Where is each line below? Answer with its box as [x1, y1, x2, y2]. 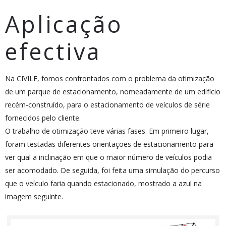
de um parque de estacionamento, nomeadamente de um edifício [5, 86, 220, 96]
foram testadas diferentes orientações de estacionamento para [5, 139, 213, 149]
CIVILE [17, 73, 37, 83]
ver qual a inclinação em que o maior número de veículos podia [5, 152, 212, 162]
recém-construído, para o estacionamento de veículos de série [5, 99, 210, 109]
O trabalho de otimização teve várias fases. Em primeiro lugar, [5, 126, 209, 136]
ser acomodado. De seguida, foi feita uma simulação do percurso [5, 165, 220, 175]
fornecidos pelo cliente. [5, 112, 81, 123]
